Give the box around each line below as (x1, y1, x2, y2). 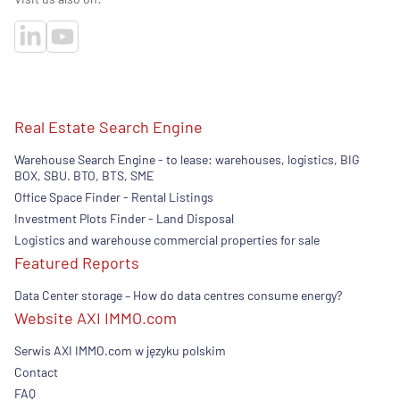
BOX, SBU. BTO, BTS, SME (14, 168, 154, 184)
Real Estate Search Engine (14, 117, 203, 137)
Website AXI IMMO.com (14, 308, 177, 329)
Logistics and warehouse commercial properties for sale (14, 232, 320, 248)
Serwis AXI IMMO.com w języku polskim (14, 343, 226, 359)
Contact (14, 364, 58, 380)
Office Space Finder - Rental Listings (14, 189, 213, 205)
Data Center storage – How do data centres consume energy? (14, 287, 342, 304)
